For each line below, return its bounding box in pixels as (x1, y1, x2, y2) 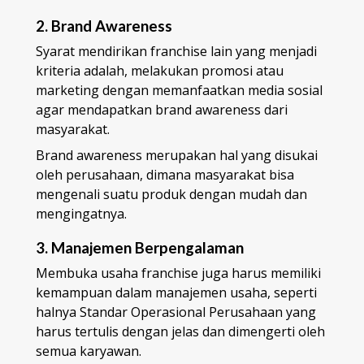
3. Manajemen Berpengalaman (36, 238, 244, 257)
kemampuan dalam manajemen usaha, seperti (36, 283, 317, 301)
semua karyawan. (36, 341, 141, 360)
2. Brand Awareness (36, 17, 172, 36)
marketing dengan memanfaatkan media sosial (36, 81, 323, 100)
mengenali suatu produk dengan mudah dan (36, 185, 307, 204)
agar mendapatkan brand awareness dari (36, 101, 288, 119)
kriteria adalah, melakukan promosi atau (36, 62, 284, 80)
